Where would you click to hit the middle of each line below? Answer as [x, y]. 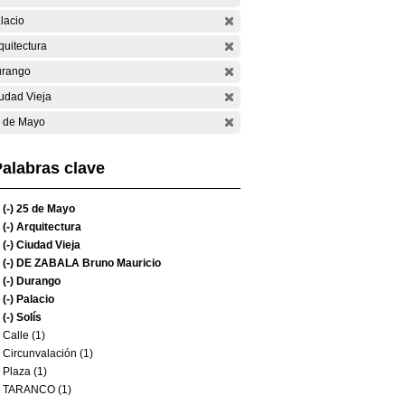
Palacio [34, 299]
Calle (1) [24, 335]
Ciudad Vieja [47, 245]
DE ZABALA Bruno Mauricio [87, 263]
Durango [37, 281]
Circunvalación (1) [48, 353]
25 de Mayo [44, 209]
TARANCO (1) [37, 390]
